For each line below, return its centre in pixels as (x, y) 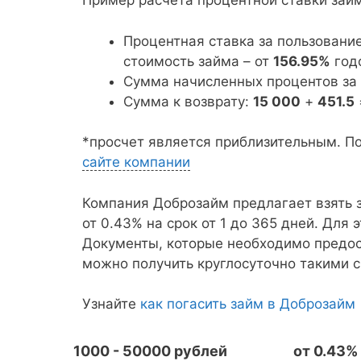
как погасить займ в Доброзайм (248, 304)
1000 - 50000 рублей (151, 351)
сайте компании (136, 162)
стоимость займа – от (198, 61)
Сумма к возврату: (188, 101)
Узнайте (111, 304)
